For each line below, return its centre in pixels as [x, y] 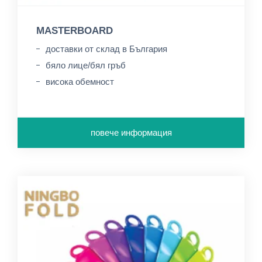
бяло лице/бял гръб [86, 65]
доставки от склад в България [106, 49]
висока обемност [80, 82]
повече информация [131, 132]
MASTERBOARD [75, 31]
